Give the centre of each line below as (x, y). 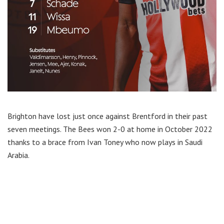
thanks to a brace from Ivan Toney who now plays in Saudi (105, 142)
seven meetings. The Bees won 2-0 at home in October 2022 (110, 129)
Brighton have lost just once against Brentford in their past (107, 116)
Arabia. (18, 155)
